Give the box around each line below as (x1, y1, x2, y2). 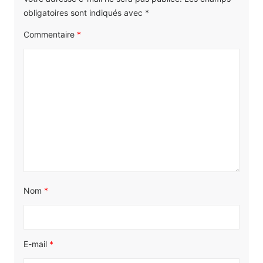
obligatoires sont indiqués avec (23, 8, 145, 18)
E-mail (23, 239, 49, 249)
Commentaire (23, 29, 77, 40)
